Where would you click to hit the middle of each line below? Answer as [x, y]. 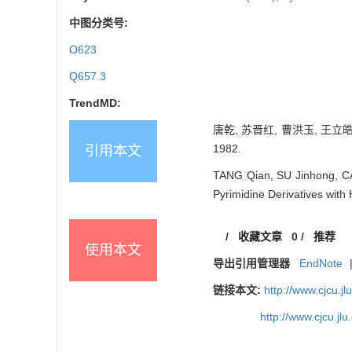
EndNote [321, 264]
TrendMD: [95, 103]
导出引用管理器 [251, 264]
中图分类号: [100, 23]
